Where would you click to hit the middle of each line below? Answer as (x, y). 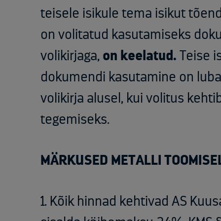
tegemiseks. (76, 120)
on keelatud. (140, 56)
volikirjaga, (72, 56)
